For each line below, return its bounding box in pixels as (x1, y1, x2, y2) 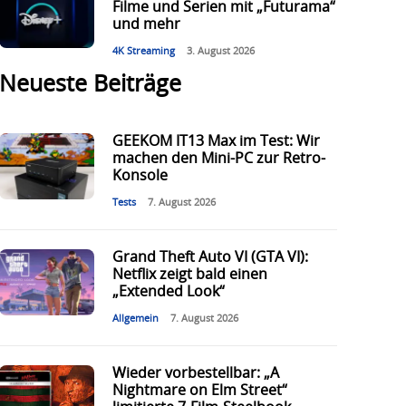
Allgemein (111, 314, 159, 324)
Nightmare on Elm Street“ (111, 383, 287, 399)
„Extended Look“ (111, 285, 225, 300)
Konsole (111, 169, 168, 184)
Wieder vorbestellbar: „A (111, 366, 279, 382)
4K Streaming (111, 46, 175, 57)
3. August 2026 (186, 46, 255, 57)
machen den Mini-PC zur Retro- (111, 151, 325, 167)
